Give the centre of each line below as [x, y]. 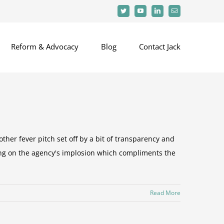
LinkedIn [167, 13]
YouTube [151, 13]
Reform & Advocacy [45, 46]
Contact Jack [160, 46]
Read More [165, 193]
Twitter [131, 13]
